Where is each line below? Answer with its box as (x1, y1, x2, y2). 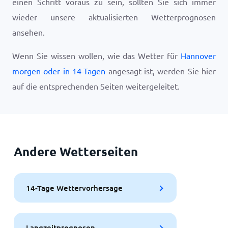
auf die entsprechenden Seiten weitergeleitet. (12, 81, 180, 91)
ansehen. (12, 27, 45, 37)
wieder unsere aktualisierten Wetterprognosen (12, 12, 216, 22)
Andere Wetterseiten (13, 144, 138, 159)
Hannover (181, 50, 216, 61)
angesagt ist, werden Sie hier (105, 66, 216, 76)
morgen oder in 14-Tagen (12, 66, 106, 76)
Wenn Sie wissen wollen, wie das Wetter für (12, 50, 181, 61)
